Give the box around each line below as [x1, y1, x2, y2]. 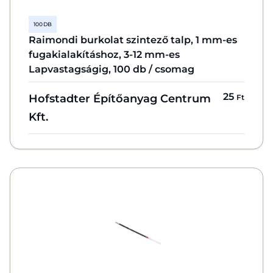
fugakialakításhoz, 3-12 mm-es [29, 49, 180, 60]
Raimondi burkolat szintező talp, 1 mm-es [29, 34, 237, 46]
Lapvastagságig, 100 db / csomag [29, 63, 194, 75]
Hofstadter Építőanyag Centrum [29, 92, 211, 105]
